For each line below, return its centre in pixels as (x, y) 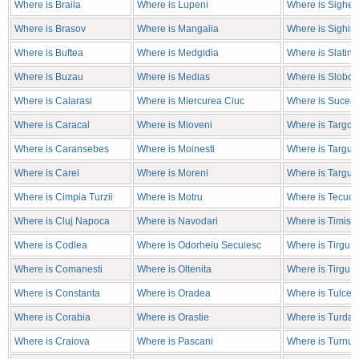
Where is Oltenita (174, 269)
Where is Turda (320, 317)
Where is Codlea (51, 245)
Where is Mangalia (178, 29)
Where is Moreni (173, 173)
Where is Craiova (52, 341)
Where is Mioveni (175, 125)
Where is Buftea (49, 53)
